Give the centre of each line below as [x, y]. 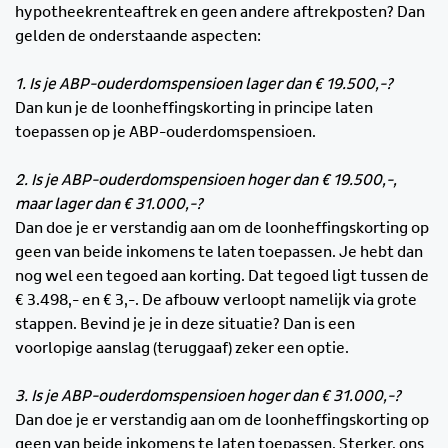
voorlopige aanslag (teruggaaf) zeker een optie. [182, 348]
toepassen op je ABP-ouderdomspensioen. [165, 132]
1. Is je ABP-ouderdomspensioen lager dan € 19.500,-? [204, 84]
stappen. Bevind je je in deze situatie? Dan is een [185, 324]
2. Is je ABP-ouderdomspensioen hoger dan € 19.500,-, [206, 180]
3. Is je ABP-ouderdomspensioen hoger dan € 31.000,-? [208, 396]
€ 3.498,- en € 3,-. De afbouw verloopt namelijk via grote [216, 300]
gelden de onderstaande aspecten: [138, 36]
